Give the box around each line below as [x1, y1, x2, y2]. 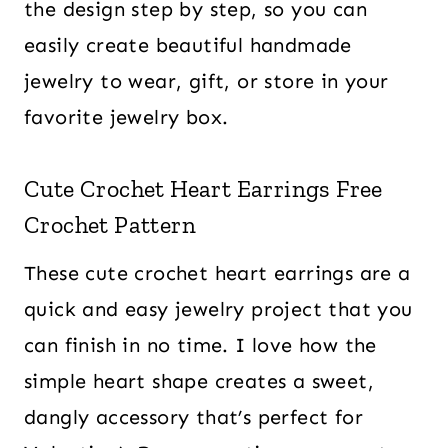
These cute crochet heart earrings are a [24, 261, 411, 285]
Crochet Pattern [24, 210, 196, 239]
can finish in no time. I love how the [24, 333, 377, 357]
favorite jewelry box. [24, 105, 229, 129]
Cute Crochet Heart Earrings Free [24, 174, 383, 203]
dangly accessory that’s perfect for [24, 405, 363, 429]
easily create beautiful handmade [24, 33, 352, 57]
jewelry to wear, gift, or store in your [24, 69, 389, 93]
